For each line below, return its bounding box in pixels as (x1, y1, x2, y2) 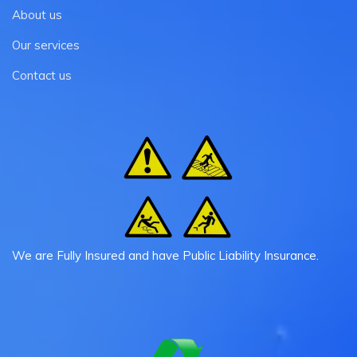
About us (12, 7, 62, 23)
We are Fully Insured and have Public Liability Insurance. (12, 248, 319, 264)
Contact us (12, 68, 72, 84)
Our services (12, 37, 80, 53)
